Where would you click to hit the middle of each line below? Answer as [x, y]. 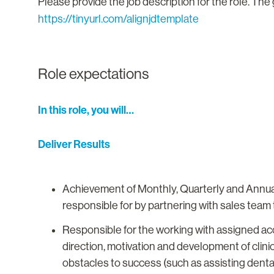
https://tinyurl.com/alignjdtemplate [118, 19]
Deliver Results [74, 145]
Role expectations [93, 74]
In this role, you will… [86, 110]
